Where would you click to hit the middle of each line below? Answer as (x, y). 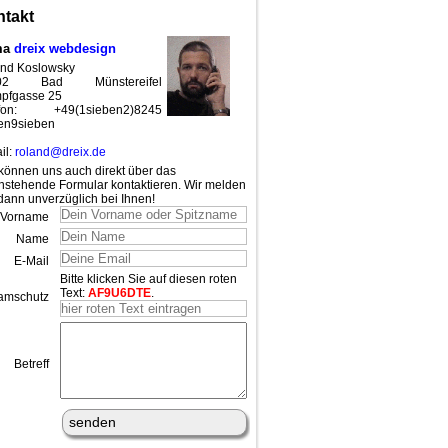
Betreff (31, 363)
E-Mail (31, 260)
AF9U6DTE (119, 292)
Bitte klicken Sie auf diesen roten (148, 278)
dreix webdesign (64, 48)
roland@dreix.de (60, 151)
